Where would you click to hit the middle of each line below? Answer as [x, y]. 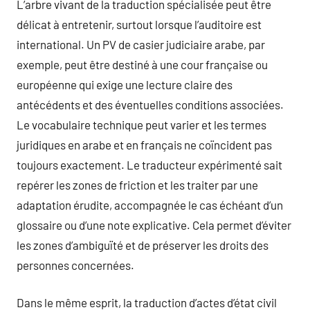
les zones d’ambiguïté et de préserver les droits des [143, 245]
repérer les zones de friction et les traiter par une [137, 184]
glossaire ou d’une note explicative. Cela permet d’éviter [154, 225]
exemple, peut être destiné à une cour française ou [142, 64]
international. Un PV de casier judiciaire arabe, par [141, 44]
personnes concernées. [75, 265]
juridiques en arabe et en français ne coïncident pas [144, 144]
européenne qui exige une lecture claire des [125, 84]
